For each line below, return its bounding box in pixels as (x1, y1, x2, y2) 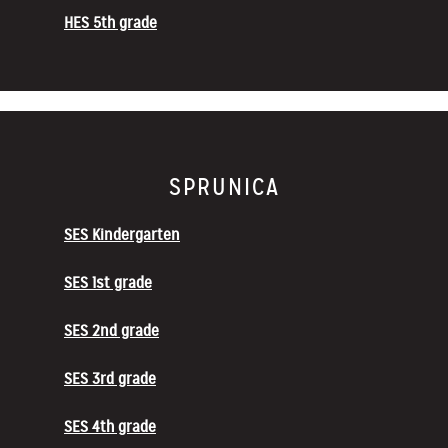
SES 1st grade (64, 272, 152, 293)
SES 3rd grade (64, 368, 156, 389)
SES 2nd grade (64, 320, 159, 341)
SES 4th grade (64, 416, 156, 437)
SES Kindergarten (64, 224, 180, 245)
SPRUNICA (168, 171, 280, 202)
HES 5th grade (64, 12, 157, 33)
